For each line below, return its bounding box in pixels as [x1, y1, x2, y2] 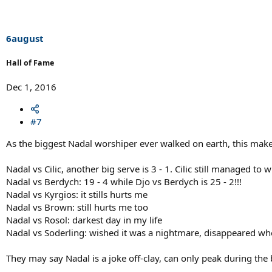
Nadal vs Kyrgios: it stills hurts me [6, 188, 148, 200]
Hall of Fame [6, 57, 54, 68]
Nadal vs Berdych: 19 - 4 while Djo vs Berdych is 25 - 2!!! [6, 175, 242, 188]
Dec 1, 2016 [6, 80, 56, 93]
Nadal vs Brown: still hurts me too [6, 200, 148, 213]
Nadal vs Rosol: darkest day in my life [6, 213, 162, 226]
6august [6, 32, 44, 45]
